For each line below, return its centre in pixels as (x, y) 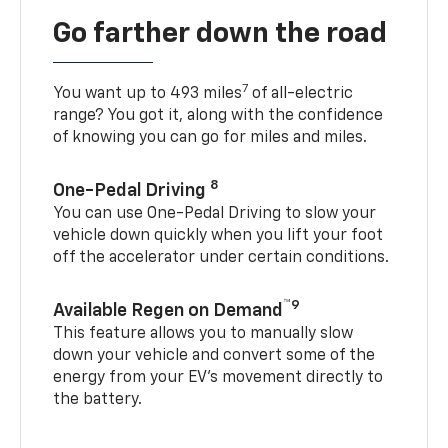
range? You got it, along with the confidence (218, 115)
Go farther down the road (220, 33)
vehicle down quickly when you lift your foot (218, 235)
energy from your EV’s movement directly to (218, 377)
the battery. (98, 399)
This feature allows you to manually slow (203, 333)
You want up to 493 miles (148, 93)
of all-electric (301, 93)
